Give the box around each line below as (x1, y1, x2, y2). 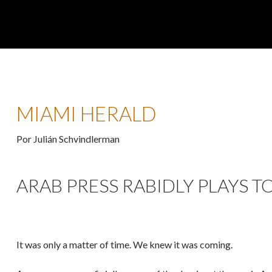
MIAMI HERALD (16, 101, 157, 126)
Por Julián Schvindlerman (16, 132, 120, 144)
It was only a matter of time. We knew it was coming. (16, 238, 233, 250)
